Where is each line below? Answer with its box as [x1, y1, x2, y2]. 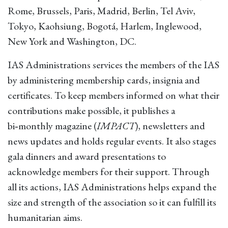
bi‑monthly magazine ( [8, 119, 97, 133]
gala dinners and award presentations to [8, 150, 166, 163]
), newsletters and [135, 119, 205, 133]
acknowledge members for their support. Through [8, 165, 210, 179]
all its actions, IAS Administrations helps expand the [8, 180, 216, 194]
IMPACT [97, 119, 135, 133]
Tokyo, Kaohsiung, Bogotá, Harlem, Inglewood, [8, 19, 202, 33]
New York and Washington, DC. [8, 35, 136, 48]
